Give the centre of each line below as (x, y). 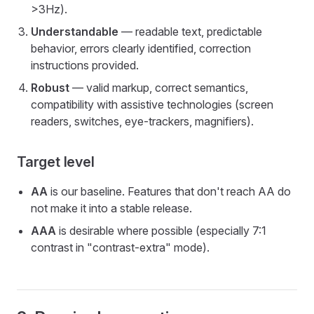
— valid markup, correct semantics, (159, 88)
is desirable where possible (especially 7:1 (161, 231)
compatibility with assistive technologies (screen (152, 104)
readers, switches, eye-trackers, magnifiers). (142, 121)
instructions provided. (85, 65)
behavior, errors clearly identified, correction (141, 48)
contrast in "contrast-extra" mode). (120, 247)
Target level (56, 162)
